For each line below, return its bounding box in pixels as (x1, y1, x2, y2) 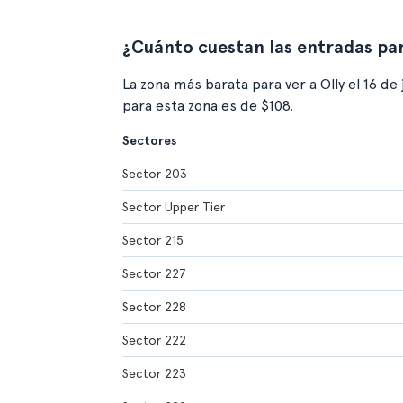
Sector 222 (122, 333, 186, 347)
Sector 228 (122, 300, 186, 314)
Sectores (122, 133, 176, 148)
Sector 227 (122, 266, 186, 281)
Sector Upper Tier (122, 200, 225, 214)
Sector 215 (122, 233, 184, 247)
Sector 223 (122, 366, 186, 381)
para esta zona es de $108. (122, 97, 293, 114)
